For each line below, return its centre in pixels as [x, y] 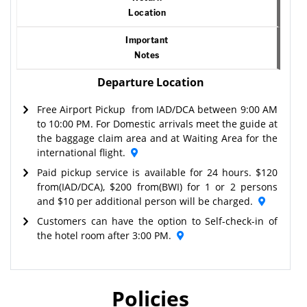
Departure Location [150, 82]
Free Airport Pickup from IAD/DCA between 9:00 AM [157, 109]
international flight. [81, 152]
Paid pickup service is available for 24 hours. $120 [157, 172]
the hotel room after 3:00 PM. [104, 235]
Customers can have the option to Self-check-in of [157, 221]
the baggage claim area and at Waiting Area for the [157, 138]
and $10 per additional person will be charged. [145, 201]
